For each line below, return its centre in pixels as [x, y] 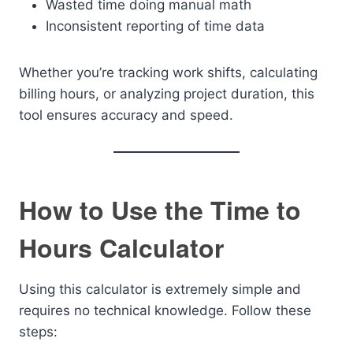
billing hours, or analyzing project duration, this [167, 94]
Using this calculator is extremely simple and [160, 289]
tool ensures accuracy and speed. [126, 115]
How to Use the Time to [160, 210]
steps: [38, 332]
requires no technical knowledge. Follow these [165, 310]
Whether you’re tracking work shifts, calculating [168, 72]
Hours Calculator [121, 247]
